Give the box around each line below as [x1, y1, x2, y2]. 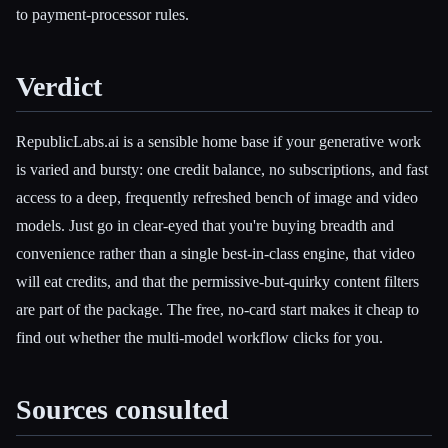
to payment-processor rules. [16, 6, 189, 24]
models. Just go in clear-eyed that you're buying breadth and [16, 217, 394, 235]
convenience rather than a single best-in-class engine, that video [16, 245, 415, 263]
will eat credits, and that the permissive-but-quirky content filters [16, 273, 419, 291]
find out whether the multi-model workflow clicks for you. [16, 329, 383, 347]
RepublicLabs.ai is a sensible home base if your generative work [16, 133, 421, 151]
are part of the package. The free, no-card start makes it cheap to [16, 301, 419, 319]
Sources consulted [16, 394, 229, 426]
